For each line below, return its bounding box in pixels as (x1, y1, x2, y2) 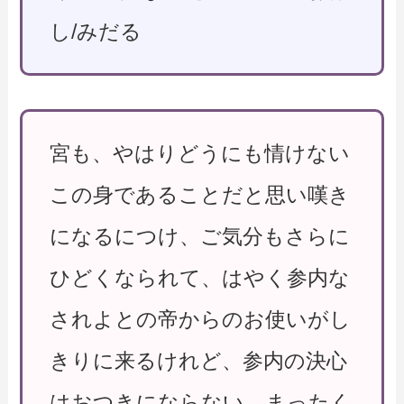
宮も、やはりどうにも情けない (50, 142, 351, 166)
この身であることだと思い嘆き (50, 183, 351, 207)
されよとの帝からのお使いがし (50, 308, 352, 332)
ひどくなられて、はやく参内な (50, 266, 351, 290)
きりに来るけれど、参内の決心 (50, 349, 348, 373)
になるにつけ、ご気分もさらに (50, 225, 351, 249)
